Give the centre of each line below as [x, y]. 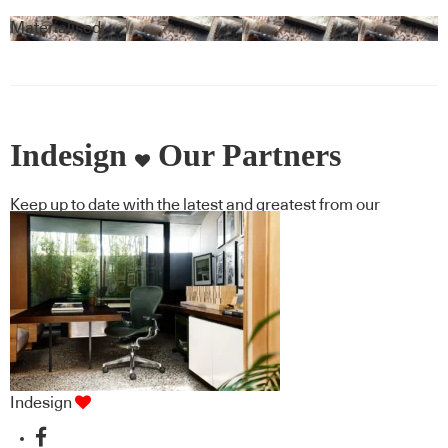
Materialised [55, 27]
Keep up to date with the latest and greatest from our [195, 205]
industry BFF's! [63, 230]
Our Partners [245, 155]
